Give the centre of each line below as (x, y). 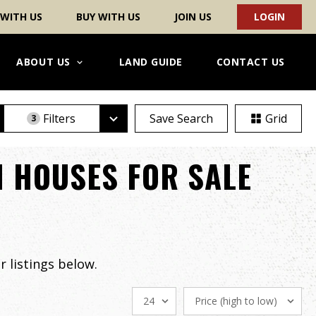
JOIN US (193, 17)
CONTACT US (250, 62)
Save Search (181, 119)
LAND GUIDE (151, 62)
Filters (60, 119)
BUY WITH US (108, 17)
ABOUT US (43, 62)
